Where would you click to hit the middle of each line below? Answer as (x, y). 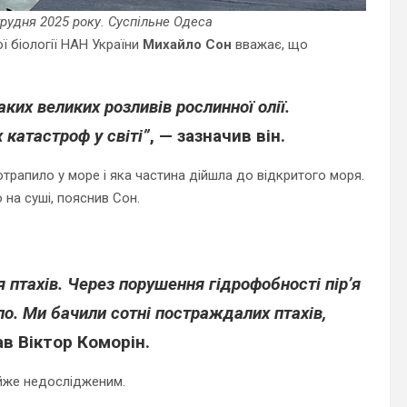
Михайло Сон (187, 44)
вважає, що (270, 44)
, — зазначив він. (218, 135)
